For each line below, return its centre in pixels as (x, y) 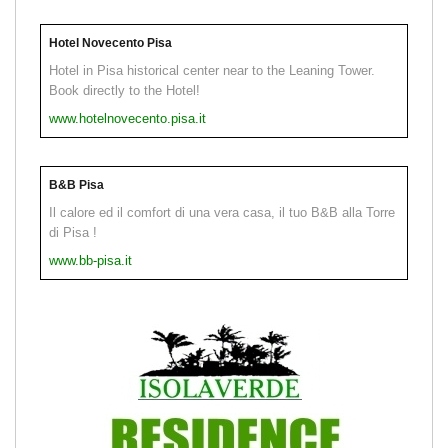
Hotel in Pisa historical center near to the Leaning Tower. (212, 71)
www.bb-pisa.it (90, 261)
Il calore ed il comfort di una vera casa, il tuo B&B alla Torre (222, 213)
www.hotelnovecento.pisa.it (127, 119)
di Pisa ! (73, 233)
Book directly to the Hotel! (124, 91)
